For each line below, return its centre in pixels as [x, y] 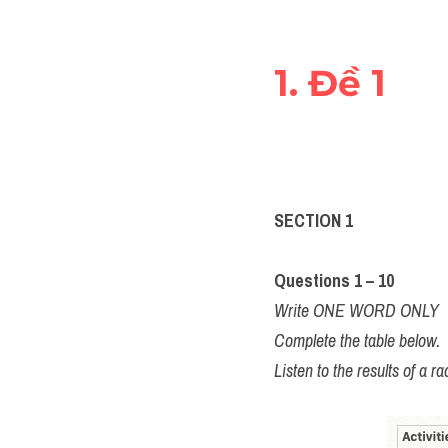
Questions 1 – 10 [336, 280]
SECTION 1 [313, 220]
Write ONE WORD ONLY [356, 310]
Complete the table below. [357, 340]
